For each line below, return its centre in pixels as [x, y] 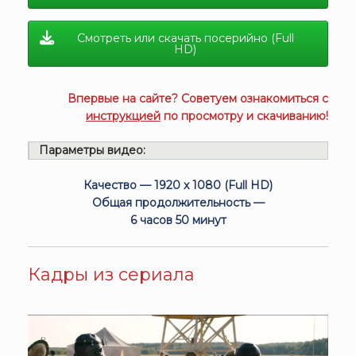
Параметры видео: [92, 151]
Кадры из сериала [111, 275]
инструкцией [123, 116]
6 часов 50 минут [178, 221]
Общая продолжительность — [178, 203]
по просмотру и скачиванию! [244, 116]
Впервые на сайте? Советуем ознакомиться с [198, 99]
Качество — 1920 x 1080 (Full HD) [178, 186]
